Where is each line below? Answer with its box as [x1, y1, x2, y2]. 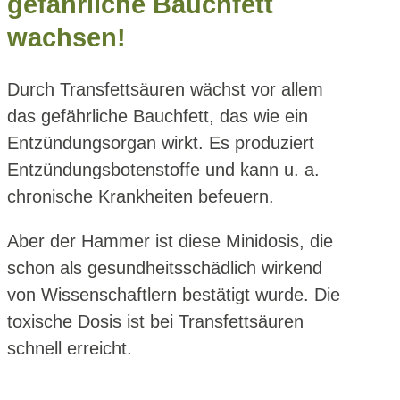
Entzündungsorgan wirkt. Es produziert [7, 133, 314, 154]
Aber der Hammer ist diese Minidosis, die [7, 231, 333, 252]
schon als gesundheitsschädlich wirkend [7, 258, 322, 279]
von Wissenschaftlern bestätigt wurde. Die [7, 285, 340, 305]
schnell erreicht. [7, 338, 132, 359]
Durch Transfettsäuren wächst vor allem [7, 79, 323, 100]
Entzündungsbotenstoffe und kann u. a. [7, 160, 320, 180]
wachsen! [7, 23, 126, 53]
